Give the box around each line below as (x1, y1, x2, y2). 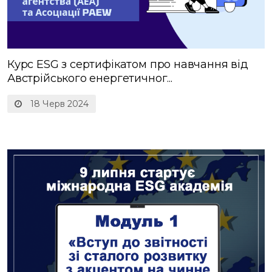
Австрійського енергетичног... (7, 72, 172, 86)
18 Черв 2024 (28, 98, 89, 110)
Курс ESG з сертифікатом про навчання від (7, 58, 248, 72)
